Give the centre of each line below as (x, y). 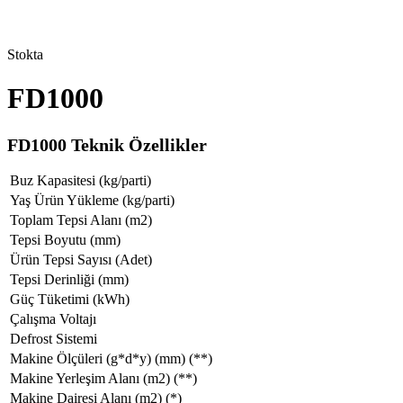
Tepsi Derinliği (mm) (69, 280)
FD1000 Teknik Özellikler (107, 144)
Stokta (25, 54)
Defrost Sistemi (54, 339)
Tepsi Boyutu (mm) (65, 240)
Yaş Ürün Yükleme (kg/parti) (92, 201)
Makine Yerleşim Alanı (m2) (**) (103, 379)
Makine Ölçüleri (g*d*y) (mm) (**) (111, 359)
